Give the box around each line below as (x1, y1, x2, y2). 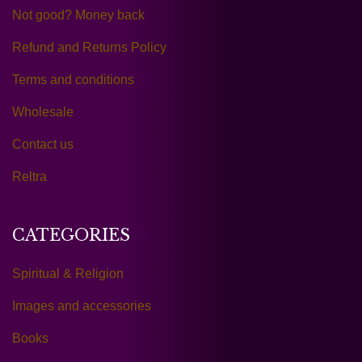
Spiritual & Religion (12, 267, 124, 281)
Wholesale (12, 105, 74, 120)
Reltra (12, 170, 47, 184)
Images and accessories (12, 299, 151, 314)
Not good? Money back (12, 8, 145, 23)
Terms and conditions (12, 73, 134, 87)
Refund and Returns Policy (12, 40, 166, 55)
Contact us (12, 137, 74, 152)
